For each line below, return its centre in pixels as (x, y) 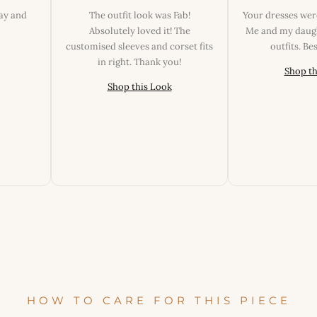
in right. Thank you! (139, 62)
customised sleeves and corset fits (139, 46)
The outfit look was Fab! (139, 15)
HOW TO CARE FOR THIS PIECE (158, 300)
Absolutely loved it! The (139, 30)
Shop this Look (139, 86)
